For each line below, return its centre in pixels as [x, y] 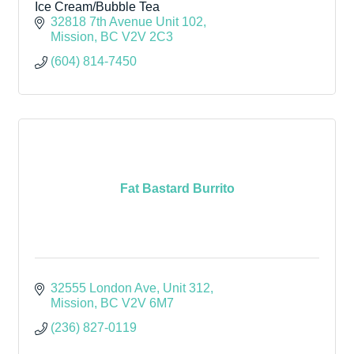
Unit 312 [186, 288]
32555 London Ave [104, 288]
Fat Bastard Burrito [177, 188]
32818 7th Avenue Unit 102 [127, 22]
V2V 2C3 [147, 37]
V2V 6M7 [148, 303]
